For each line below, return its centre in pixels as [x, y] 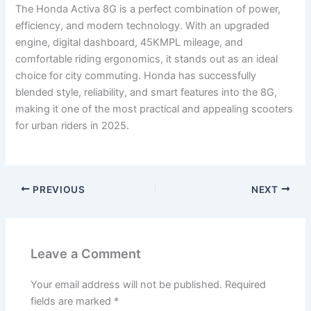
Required [246, 285]
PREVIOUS [58, 189]
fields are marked [73, 302]
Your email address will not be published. [127, 285]
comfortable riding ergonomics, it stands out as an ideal [147, 59]
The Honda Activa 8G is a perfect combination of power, [148, 9]
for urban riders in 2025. [73, 126]
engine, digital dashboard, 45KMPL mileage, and [129, 43]
